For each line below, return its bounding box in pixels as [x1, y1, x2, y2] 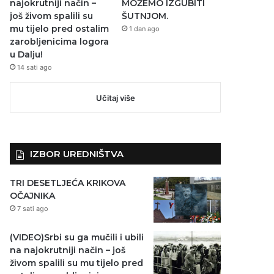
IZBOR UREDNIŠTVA [30, 147, 124, 160]
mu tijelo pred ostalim [10, 23, 109, 34]
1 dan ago [128, 24, 160, 33]
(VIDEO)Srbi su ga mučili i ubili [10, 231, 144, 243]
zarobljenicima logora [10, 35, 109, 47]
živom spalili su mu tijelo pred [10, 257, 144, 268]
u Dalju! [10, 48, 43, 60]
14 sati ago [17, 62, 53, 72]
